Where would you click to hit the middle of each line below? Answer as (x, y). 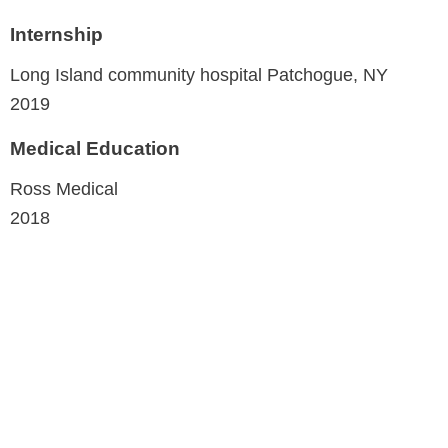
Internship (56, 34)
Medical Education (95, 148)
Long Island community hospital (138, 74)
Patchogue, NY (327, 74)
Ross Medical (64, 188)
